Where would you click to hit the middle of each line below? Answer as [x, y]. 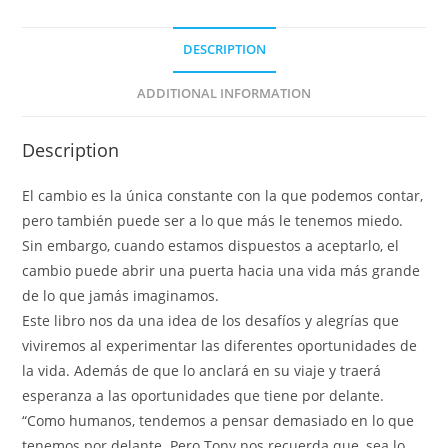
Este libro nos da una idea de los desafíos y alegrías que [211, 320]
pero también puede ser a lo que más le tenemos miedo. [213, 220]
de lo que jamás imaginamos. [121, 295]
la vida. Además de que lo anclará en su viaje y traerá [202, 370]
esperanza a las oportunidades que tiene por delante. [203, 395]
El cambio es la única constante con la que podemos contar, [223, 195]
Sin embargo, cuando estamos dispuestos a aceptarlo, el [211, 245]
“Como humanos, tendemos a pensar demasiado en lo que [218, 420]
